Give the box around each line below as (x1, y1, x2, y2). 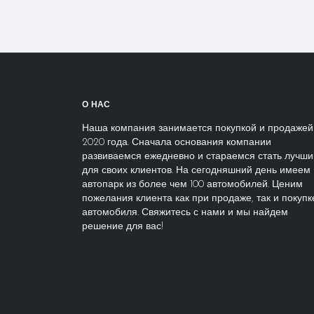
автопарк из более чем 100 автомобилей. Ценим (82, 179, 303, 190)
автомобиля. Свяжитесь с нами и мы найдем (82, 207, 288, 218)
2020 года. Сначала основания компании (82, 137, 271, 148)
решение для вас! (82, 221, 163, 232)
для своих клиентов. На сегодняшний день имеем (82, 165, 310, 176)
